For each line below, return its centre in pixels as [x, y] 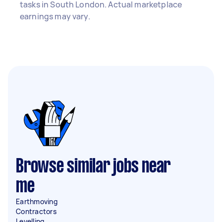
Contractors [36, 211]
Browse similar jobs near [93, 167]
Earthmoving [37, 201]
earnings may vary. [55, 16]
